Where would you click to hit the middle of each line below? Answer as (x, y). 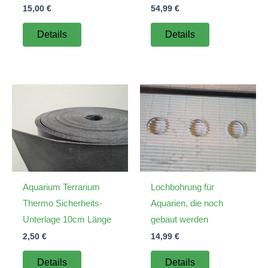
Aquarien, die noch (187, 203)
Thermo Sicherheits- (63, 203)
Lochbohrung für (182, 187)
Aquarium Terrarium (61, 187)
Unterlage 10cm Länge (67, 219)
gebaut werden (179, 219)
